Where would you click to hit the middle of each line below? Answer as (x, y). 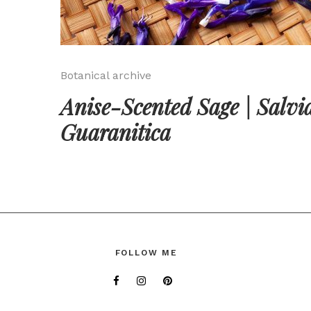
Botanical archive (106, 75)
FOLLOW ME (146, 252)
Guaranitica (116, 132)
